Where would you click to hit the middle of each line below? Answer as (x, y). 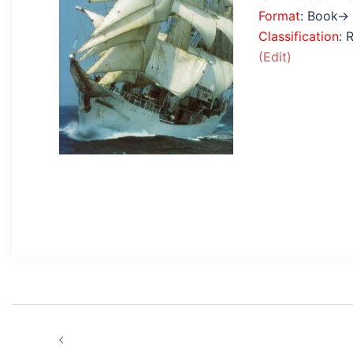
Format (279, 16)
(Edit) (275, 57)
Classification (299, 36)
